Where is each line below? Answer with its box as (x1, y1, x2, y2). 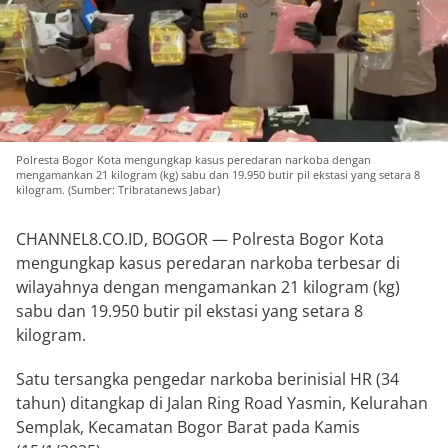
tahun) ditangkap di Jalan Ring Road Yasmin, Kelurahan (16, 392, 428, 415)
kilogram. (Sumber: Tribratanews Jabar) (16, 182, 220, 198)
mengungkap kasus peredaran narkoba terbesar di (16, 252, 400, 275)
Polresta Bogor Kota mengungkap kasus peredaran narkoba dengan (16, 152, 371, 168)
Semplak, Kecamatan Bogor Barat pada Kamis (16, 416, 360, 439)
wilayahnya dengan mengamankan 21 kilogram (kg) (16, 276, 400, 299)
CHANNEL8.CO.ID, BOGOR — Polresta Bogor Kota (16, 228, 384, 251)
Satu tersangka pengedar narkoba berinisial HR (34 (16, 368, 399, 391)
